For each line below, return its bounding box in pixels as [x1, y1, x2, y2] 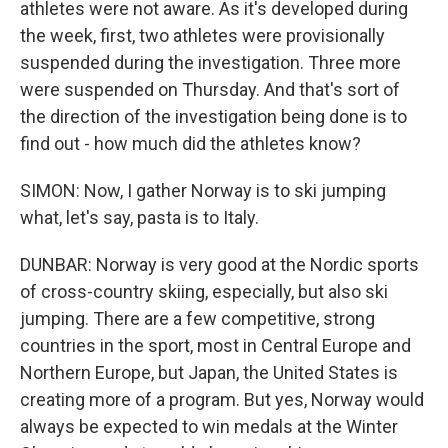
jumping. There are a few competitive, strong [20, 308, 375, 329]
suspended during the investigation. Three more [20, 52, 401, 73]
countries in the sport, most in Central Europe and [20, 335, 411, 356]
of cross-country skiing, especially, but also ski [20, 281, 388, 302]
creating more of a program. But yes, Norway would [20, 389, 424, 410]
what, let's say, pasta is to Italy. [20, 207, 259, 228]
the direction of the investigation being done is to [20, 106, 407, 127]
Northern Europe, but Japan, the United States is [20, 362, 398, 383]
